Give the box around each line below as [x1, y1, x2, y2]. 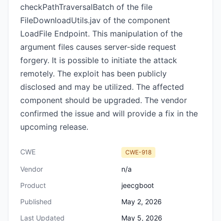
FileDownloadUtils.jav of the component [20, 15, 170, 25]
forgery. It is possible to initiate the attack [20, 55, 177, 65]
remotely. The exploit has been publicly [20, 69, 167, 78]
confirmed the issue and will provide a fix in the [20, 109, 198, 118]
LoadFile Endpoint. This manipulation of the [20, 29, 183, 38]
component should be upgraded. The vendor [20, 95, 187, 105]
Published [20, 197, 52, 206]
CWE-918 [125, 148, 151, 156]
